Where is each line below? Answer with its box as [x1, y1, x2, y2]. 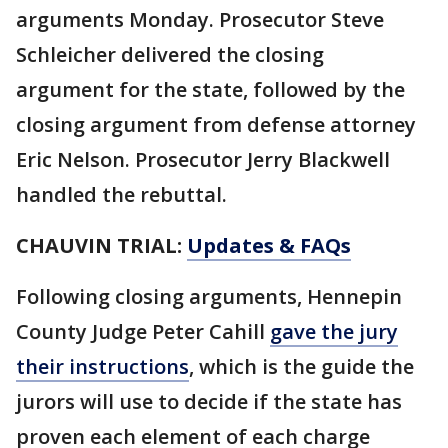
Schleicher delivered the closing [16, 41, 324, 68]
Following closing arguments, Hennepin [16, 283, 402, 310]
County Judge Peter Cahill [16, 318, 270, 345]
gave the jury [270, 318, 398, 345]
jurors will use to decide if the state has [16, 388, 402, 415]
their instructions [16, 353, 189, 380]
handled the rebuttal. [16, 181, 227, 208]
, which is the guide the [189, 353, 414, 380]
